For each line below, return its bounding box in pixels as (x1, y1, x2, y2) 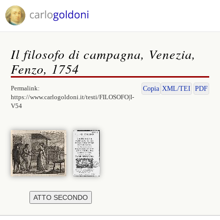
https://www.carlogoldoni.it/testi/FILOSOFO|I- (11, 93, 135, 101)
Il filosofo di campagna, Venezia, (11, 45, 196, 62)
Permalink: (11, 84, 40, 92)
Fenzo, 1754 (11, 60, 80, 77)
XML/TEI (162, 85, 191, 92)
